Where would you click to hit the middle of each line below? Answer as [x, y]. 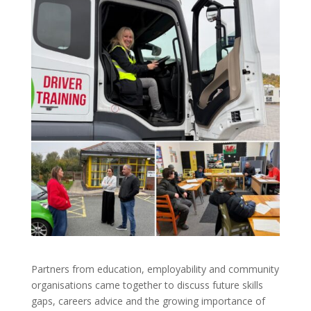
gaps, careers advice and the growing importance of [148, 301]
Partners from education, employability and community [155, 269]
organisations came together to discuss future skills [147, 285]
